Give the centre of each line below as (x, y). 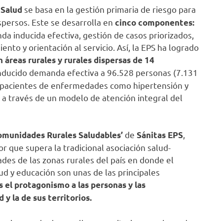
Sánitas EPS (160, 135)
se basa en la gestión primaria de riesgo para (110, 9)
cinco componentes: (155, 22)
